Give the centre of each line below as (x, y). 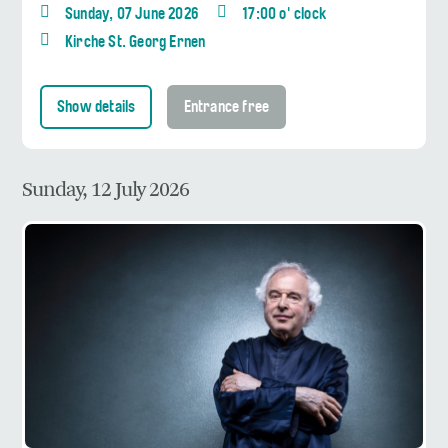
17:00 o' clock (284, 14)
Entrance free (226, 107)
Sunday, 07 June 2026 (131, 14)
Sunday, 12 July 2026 (105, 190)
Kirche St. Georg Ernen (135, 42)
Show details (96, 107)
